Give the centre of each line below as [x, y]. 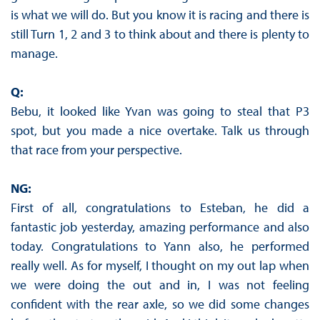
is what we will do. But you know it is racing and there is [160, 15]
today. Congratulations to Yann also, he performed [160, 246]
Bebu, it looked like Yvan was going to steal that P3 [160, 111]
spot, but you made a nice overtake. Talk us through [160, 131]
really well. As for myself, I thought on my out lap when [160, 266]
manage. [34, 54]
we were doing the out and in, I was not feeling [160, 285]
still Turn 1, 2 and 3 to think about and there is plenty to [160, 34]
